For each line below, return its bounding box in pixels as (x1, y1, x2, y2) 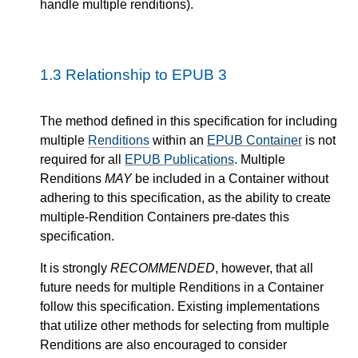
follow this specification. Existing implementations (40, 300, 320, 314)
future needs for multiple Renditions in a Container (40, 280, 324, 295)
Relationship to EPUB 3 (66, 66, 227, 83)
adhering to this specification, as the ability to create (40, 191, 331, 205)
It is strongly (40, 261, 110, 276)
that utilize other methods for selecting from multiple (40, 319, 329, 333)
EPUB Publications (125, 153, 234, 167)
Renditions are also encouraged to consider (40, 338, 287, 352)
